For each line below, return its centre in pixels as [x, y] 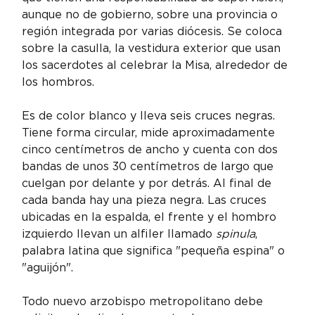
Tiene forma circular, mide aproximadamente [150, 133]
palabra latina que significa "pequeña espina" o [155, 251]
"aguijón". [48, 268]
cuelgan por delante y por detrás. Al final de [149, 184]
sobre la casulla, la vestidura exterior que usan [153, 49]
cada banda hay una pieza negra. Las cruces [146, 200]
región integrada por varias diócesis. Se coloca [154, 32]
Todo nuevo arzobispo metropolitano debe [144, 302]
